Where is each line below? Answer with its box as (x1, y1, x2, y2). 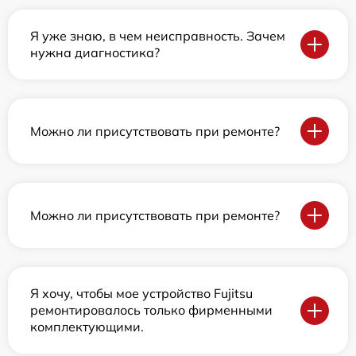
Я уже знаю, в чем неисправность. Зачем (30, 28, 285, 44)
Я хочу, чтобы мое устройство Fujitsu (30, 285, 253, 301)
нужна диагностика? (30, 44, 160, 60)
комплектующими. (30, 319, 144, 335)
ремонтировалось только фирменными (30, 302, 273, 318)
